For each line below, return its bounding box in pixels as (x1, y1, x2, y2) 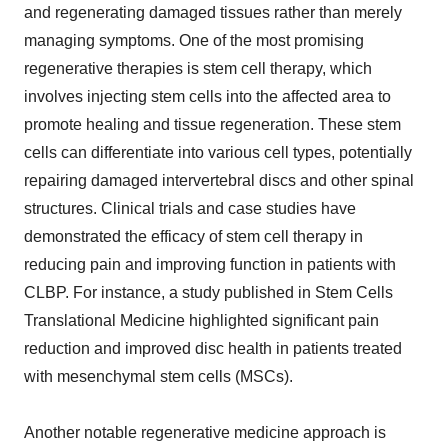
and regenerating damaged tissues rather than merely (24, 4, 402, 22)
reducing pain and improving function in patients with (24, 256, 396, 274)
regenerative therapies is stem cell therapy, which (24, 60, 372, 78)
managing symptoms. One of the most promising (24, 32, 364, 50)
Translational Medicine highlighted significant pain (24, 312, 379, 330)
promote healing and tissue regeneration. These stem (24, 116, 401, 134)
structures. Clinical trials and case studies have (24, 200, 356, 218)
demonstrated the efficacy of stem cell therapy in (24, 228, 363, 246)
